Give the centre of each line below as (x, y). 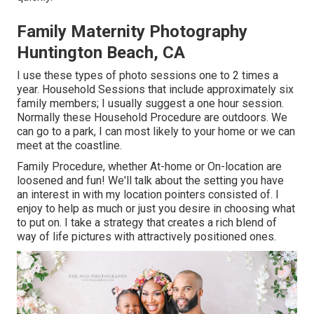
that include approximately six (219, 89)
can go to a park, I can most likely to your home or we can (156, 131)
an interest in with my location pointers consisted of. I (148, 194)
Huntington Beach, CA (101, 52)
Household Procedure (148, 117)
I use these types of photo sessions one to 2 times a (148, 75)
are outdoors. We (244, 117)
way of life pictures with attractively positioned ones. (146, 236)
